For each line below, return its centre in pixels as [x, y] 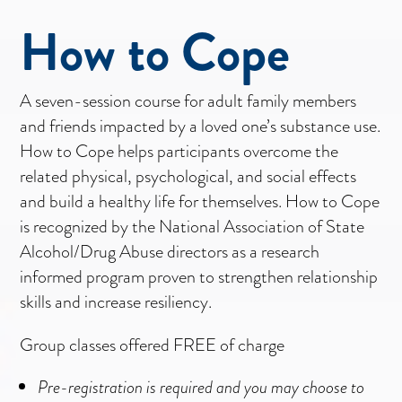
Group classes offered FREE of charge [153, 344]
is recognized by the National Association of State [192, 226]
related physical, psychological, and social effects [188, 175]
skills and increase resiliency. [116, 301]
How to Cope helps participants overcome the [179, 150]
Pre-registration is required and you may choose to [201, 386]
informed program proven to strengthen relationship [199, 276]
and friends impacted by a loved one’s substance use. [201, 125]
